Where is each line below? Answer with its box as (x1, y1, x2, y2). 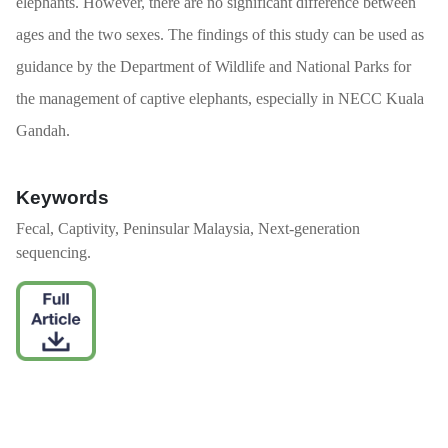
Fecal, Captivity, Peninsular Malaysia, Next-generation (16, 220, 360, 238)
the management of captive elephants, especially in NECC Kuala (16, 90, 424, 108)
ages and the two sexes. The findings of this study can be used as (16, 26, 424, 44)
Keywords (16, 187, 109, 209)
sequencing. (16, 244, 91, 262)
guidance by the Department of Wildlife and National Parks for (16, 58, 411, 76)
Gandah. (16, 122, 70, 140)
